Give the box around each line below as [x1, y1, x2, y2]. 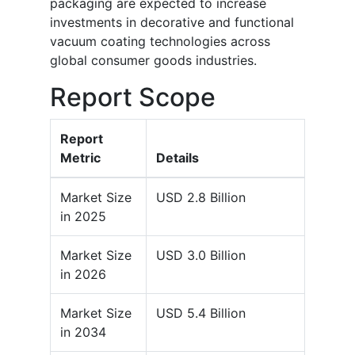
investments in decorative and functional [50, 14, 294, 31]
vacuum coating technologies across [50, 33, 270, 50]
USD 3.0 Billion [156, 247, 246, 264]
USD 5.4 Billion [156, 305, 246, 322]
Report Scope [50, 82, 216, 113]
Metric [60, 150, 101, 166]
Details [156, 150, 199, 166]
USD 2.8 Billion [156, 189, 246, 206]
